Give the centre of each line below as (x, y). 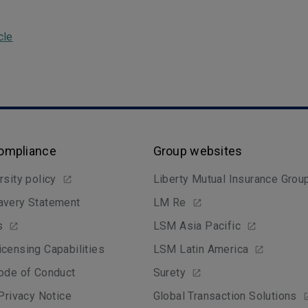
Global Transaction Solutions (225, 296)
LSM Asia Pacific (197, 226)
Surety (169, 273)
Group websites (198, 151)
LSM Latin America (201, 249)
